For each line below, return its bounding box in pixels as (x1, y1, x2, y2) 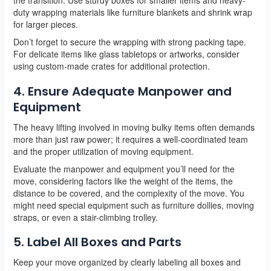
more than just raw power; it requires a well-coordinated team (13, 132, 248, 145)
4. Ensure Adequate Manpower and (13, 82, 232, 100)
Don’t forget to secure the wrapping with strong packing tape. (13, 35, 246, 48)
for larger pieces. (13, 18, 78, 30)
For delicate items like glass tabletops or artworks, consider (13, 47, 240, 60)
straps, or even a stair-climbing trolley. (13, 211, 158, 223)
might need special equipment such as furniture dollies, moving (13, 198, 254, 211)
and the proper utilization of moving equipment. (13, 145, 194, 157)
